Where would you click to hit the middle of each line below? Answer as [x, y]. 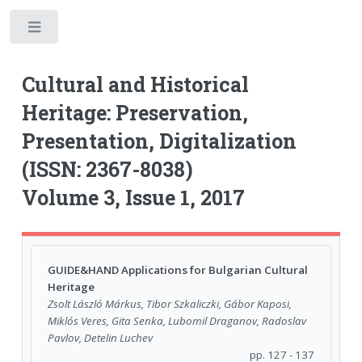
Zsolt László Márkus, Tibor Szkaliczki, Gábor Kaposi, [169, 304]
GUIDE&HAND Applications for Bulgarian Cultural [177, 270]
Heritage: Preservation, [135, 112]
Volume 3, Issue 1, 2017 [133, 197]
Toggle [86, 30]
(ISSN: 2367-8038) [107, 169]
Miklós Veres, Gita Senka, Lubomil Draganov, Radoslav [177, 321]
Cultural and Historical [135, 84]
